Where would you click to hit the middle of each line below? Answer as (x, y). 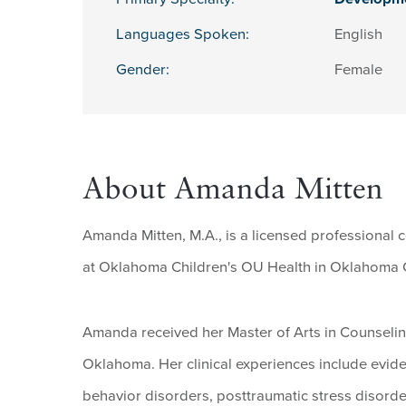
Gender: (142, 70)
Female (358, 70)
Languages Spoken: (182, 35)
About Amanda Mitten (232, 190)
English (358, 35)
